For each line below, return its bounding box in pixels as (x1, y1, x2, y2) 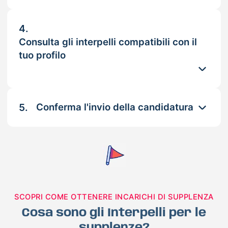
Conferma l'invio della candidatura (36, 101, 193, 113)
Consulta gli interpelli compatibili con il (18, 36, 197, 48)
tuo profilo (18, 49, 66, 62)
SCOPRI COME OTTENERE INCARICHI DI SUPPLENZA (14, 192, 214, 202)
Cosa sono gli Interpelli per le (22, 207, 206, 220)
